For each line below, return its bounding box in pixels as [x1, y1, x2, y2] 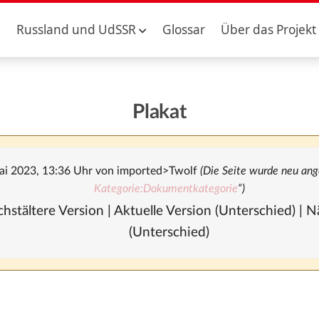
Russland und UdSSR [16, 21, 136, 38]
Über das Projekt [221, 21, 317, 38]
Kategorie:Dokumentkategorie [93, 183, 238, 194]
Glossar [162, 21, 205, 38]
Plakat [132, 102, 187, 122]
